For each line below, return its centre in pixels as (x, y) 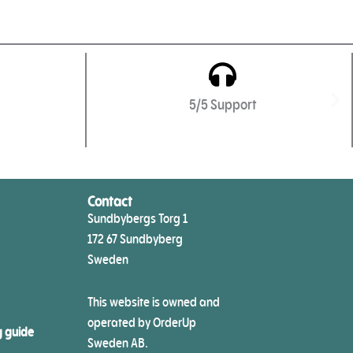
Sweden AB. (117, 343)
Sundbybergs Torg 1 (137, 219)
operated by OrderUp (141, 323)
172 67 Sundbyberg (135, 239)
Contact (110, 201)
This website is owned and (153, 302)
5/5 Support (223, 104)
